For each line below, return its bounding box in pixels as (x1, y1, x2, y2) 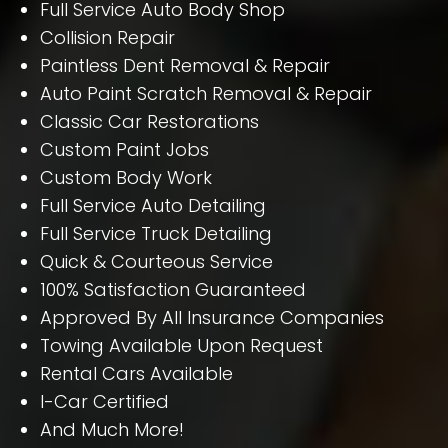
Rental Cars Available (40, 361, 233, 387)
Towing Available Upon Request (40, 333, 323, 359)
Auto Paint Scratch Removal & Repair (40, 81, 372, 107)
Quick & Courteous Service (40, 249, 273, 275)
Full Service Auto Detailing (40, 193, 266, 219)
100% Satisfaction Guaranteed (40, 277, 306, 303)
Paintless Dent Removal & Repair (40, 53, 330, 79)
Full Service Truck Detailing (40, 221, 272, 247)
